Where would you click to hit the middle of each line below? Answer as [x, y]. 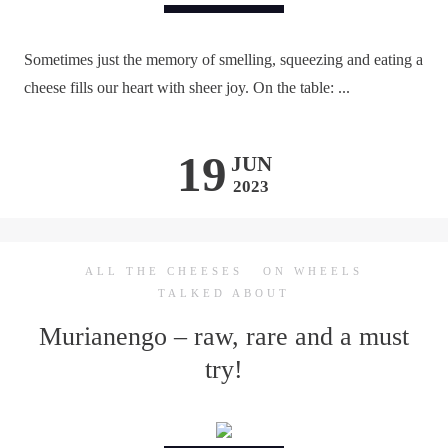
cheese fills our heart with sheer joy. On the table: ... [187, 87]
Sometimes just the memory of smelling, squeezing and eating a [223, 59]
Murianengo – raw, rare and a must [224, 336]
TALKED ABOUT [224, 293]
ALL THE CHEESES [164, 271]
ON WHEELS [313, 271]
